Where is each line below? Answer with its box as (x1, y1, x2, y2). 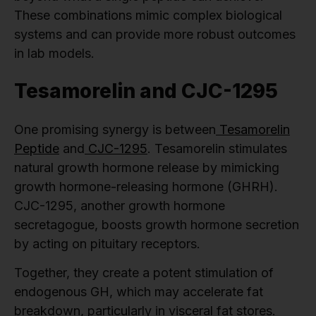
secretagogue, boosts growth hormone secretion (14, 217, 299, 233)
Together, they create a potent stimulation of (14, 265, 274, 281)
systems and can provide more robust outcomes (14, 27, 296, 42)
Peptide (14, 141, 59, 157)
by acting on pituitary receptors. (14, 236, 200, 252)
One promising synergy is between (14, 122, 216, 138)
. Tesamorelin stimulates (147, 141, 287, 157)
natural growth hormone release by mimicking (14, 160, 279, 176)
